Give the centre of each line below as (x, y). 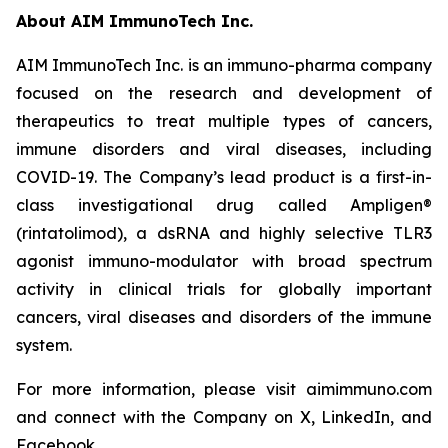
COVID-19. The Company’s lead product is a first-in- (224, 177)
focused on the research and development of (224, 93)
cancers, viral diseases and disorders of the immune (224, 317)
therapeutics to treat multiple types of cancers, (224, 121)
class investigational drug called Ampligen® (224, 205)
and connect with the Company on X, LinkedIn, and (224, 417)
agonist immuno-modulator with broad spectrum (224, 261)
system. (44, 345)
